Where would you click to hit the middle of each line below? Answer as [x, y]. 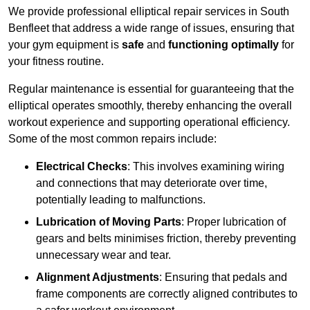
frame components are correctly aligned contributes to [167, 294]
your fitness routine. [56, 62]
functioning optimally [224, 45]
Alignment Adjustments [98, 277]
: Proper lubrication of [234, 222]
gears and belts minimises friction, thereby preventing [166, 239]
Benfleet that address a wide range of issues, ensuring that [151, 28]
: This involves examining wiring [206, 167]
